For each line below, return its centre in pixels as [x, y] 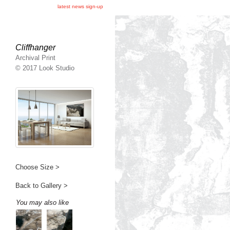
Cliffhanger [35, 47]
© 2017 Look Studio [45, 68]
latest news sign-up [80, 6]
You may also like [42, 203]
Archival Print [35, 58]
